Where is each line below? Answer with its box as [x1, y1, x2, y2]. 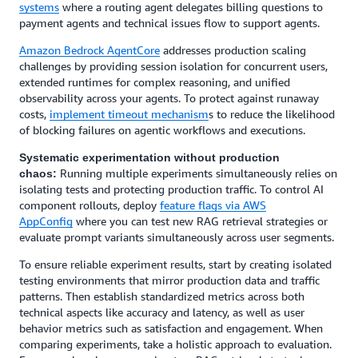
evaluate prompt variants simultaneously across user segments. [19, 230, 334, 244]
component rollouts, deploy [19, 198, 160, 212]
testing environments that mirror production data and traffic [19, 273, 320, 287]
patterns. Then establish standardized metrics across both [19, 289, 304, 303]
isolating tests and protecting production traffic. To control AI [19, 182, 324, 196]
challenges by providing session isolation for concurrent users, [19, 59, 328, 73]
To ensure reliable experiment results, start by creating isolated [19, 257, 332, 271]
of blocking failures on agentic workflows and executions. [19, 123, 305, 137]
